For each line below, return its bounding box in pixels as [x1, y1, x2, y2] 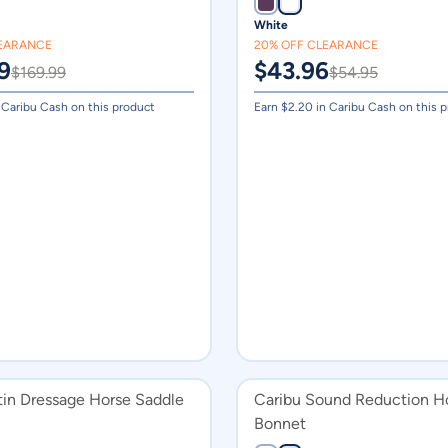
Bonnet [254, 414, 306, 433]
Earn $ [254, 100, 288, 114]
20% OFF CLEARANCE [254, 38, 378, 52]
